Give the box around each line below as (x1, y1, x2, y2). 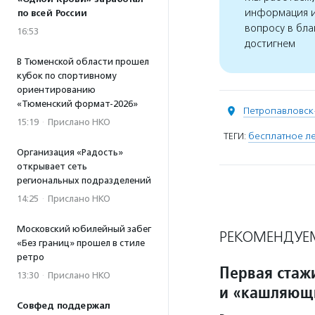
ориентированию (17, 84, 96, 95)
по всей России (17, 8, 86, 19)
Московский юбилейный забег (17, 224, 151, 234)
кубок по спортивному (17, 70, 116, 81)
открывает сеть (17, 161, 87, 172)
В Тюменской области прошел (17, 56, 149, 67)
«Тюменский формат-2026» (17, 98, 138, 109)
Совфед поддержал (17, 300, 110, 311)
